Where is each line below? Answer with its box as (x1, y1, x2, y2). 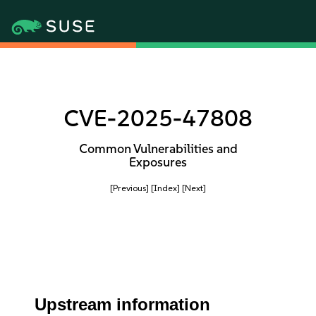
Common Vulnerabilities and (78, 141, 238, 157)
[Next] (182, 183, 206, 193)
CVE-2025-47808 (63, 104, 253, 132)
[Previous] (110, 183, 149, 193)
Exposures (129, 154, 187, 170)
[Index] (151, 183, 180, 193)
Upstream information (35, 295, 211, 314)
